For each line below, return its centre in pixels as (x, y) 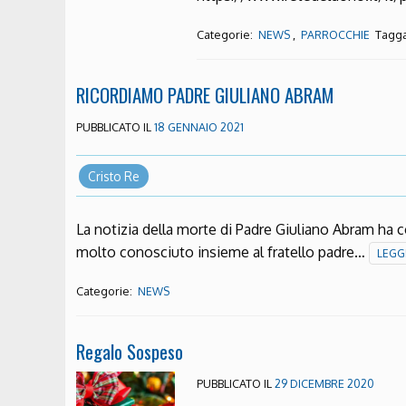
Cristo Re (114, 176)
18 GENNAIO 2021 (199, 127)
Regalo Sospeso (130, 351)
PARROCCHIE (336, 35)
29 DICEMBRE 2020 (325, 383)
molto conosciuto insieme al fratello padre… (222, 251)
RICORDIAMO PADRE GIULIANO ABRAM (205, 95)
